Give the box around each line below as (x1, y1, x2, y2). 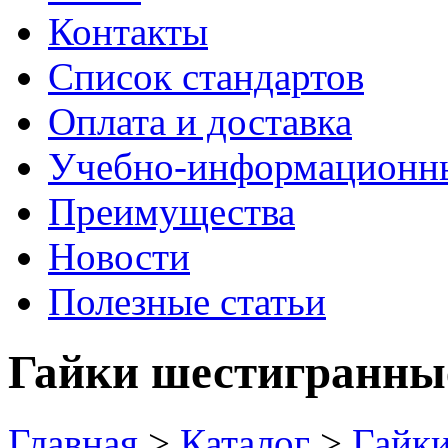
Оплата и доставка (48, 99, 352, 143)
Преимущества (48, 189, 295, 233)
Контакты (48, 9, 208, 53)
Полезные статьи (48, 279, 326, 323)
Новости (48, 234, 190, 278)
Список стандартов (48, 54, 364, 98)
